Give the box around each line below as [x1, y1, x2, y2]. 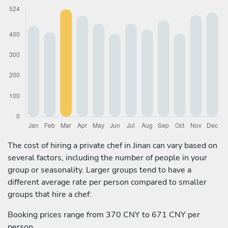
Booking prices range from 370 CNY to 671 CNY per [8, 209, 200, 220]
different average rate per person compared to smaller [8, 176, 207, 188]
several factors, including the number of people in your [8, 152, 207, 163]
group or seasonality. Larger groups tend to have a [8, 164, 191, 176]
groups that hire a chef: [8, 188, 92, 200]
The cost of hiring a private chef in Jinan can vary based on [8, 139, 217, 151]
